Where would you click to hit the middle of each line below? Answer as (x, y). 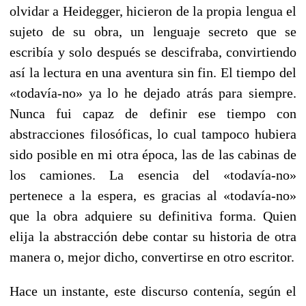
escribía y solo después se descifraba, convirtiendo (153, 52)
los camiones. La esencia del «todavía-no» (153, 175)
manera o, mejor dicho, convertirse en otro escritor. (152, 256)
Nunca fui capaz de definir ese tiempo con (153, 113)
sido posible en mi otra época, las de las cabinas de (153, 154)
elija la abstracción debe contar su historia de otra (153, 236)
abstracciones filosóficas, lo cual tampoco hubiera (153, 134)
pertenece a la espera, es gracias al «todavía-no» (153, 195)
